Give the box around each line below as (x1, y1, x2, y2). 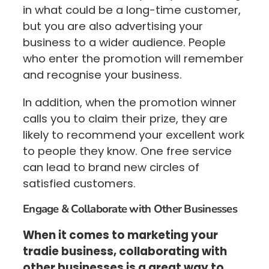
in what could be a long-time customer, (23, 2, 241, 18)
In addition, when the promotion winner (23, 94, 237, 110)
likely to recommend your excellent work (23, 127, 244, 142)
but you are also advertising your (23, 19, 203, 34)
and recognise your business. (23, 67, 182, 83)
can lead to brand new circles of (23, 159, 199, 175)
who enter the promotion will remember (23, 51, 244, 67)
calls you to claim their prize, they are (23, 110, 228, 126)
